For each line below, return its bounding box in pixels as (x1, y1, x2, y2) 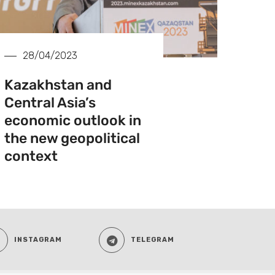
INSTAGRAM (14, 236, 62, 244)
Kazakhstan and (4, 76, 112, 94)
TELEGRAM (131, 236, 174, 244)
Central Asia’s (4, 94, 96, 112)
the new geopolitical (4, 130, 140, 147)
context (4, 147, 58, 165)
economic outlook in (4, 112, 141, 130)
